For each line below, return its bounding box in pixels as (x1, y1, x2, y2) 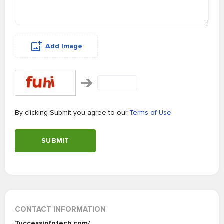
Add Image (45, 42, 82, 50)
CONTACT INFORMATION (15, 205, 106, 214)
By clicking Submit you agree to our (15, 108, 129, 117)
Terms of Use (129, 108, 171, 117)
